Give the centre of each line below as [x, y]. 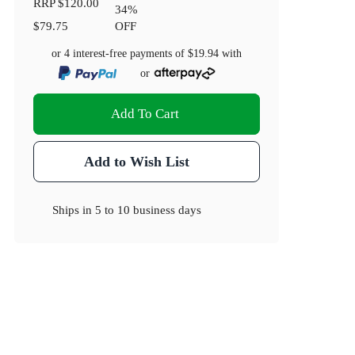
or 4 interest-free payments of [120, 54]
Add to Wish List [136, 162]
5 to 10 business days [149, 210]
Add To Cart [145, 114]
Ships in [74, 210]
